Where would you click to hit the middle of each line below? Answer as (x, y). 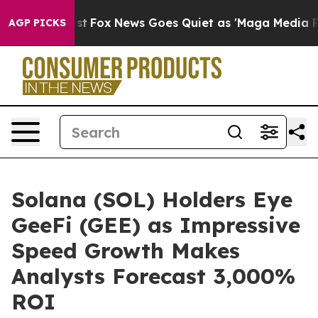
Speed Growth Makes (126, 251)
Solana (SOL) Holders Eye (152, 199)
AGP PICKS (37, 23)
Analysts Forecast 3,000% (153, 276)
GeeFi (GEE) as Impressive (156, 225)
